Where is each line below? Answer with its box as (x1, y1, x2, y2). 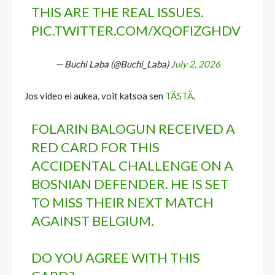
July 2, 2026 (170, 58, 220, 69)
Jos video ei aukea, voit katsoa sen (25, 90, 165, 101)
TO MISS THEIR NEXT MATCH (31, 193, 214, 211)
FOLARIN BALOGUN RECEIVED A (31, 120, 236, 137)
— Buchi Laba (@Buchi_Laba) (55, 58, 171, 69)
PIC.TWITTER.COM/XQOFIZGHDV (31, 21, 241, 39)
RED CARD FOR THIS (31, 138, 160, 155)
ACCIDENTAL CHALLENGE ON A (31, 157, 234, 174)
